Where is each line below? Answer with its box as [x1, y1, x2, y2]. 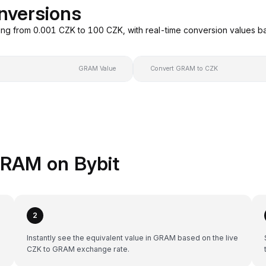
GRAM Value [78, 64, 116, 72]
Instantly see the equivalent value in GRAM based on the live [27, 233, 238, 242]
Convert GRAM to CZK [150, 64, 218, 72]
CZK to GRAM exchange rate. [27, 244, 129, 254]
